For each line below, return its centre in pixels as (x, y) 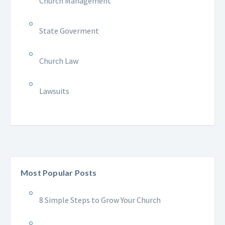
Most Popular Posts (59, 173)
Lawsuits (54, 91)
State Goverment (69, 31)
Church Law (59, 61)
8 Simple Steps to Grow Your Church (100, 200)
